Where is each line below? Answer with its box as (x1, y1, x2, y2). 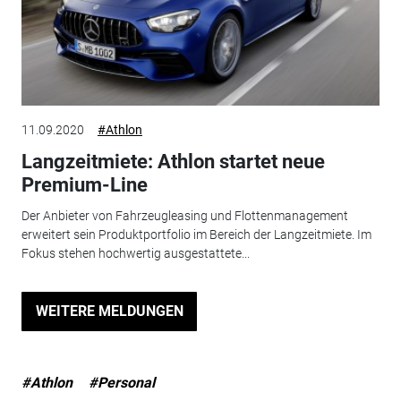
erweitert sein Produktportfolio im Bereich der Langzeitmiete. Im (21, 226, 371, 242)
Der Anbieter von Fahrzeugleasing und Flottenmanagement (21, 208, 348, 223)
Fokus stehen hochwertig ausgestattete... (21, 245, 250, 260)
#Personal (88, 373, 155, 391)
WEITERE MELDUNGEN (35, 303, 183, 320)
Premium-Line (21, 174, 148, 197)
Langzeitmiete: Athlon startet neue (21, 150, 325, 174)
